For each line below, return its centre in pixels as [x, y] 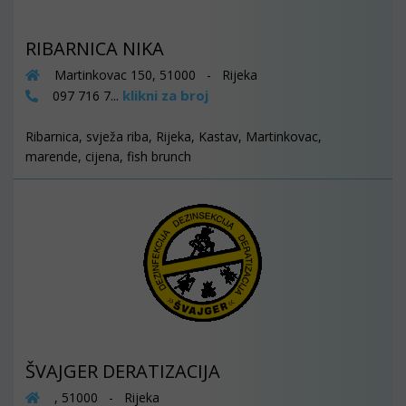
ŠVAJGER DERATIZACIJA [123, 371]
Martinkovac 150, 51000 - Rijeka [154, 75]
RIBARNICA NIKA [95, 48]
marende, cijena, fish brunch [108, 156]
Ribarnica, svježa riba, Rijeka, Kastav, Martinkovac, [174, 136]
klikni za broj [165, 95]
